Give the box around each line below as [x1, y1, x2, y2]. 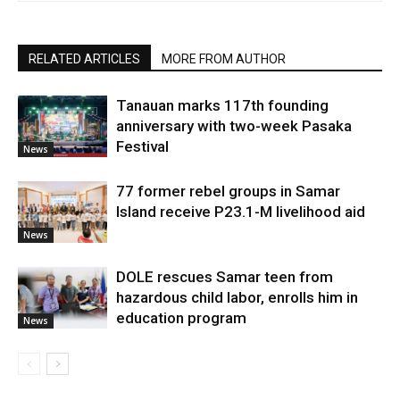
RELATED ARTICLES [29, 52, 140, 66]
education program [116, 309, 246, 327]
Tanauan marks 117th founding [116, 96, 329, 114]
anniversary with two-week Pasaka [116, 117, 352, 135]
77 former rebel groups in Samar [116, 182, 340, 200]
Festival [116, 137, 169, 155]
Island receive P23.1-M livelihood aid [116, 203, 365, 221]
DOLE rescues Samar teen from [116, 268, 333, 286]
